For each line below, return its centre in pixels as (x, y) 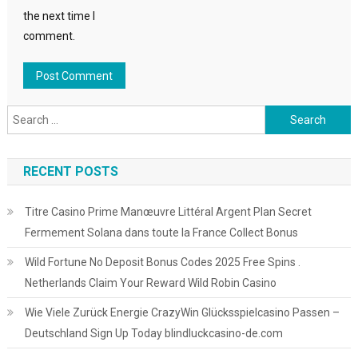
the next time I (59, 16)
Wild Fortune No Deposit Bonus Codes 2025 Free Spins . (162, 262)
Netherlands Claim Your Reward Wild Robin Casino (150, 283)
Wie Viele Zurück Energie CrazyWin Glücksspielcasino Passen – (182, 312)
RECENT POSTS (70, 171)
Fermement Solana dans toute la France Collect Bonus (161, 233)
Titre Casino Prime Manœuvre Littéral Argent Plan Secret (168, 212)
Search (282, 114)
